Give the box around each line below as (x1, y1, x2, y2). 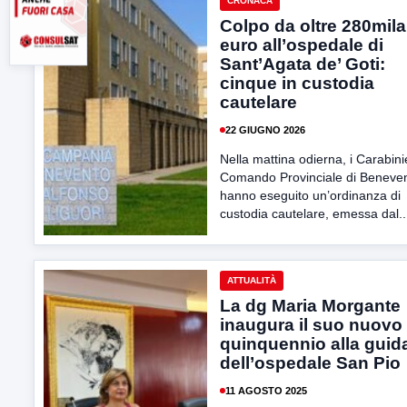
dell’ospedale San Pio (220, 353, 401, 372)
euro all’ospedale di (220, 35, 383, 55)
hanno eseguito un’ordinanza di (220, 188, 401, 203)
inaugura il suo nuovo (220, 315, 402, 334)
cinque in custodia (220, 74, 374, 93)
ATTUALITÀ (227, 275, 276, 285)
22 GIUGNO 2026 (225, 124, 305, 135)
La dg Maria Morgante (220, 296, 401, 315)
